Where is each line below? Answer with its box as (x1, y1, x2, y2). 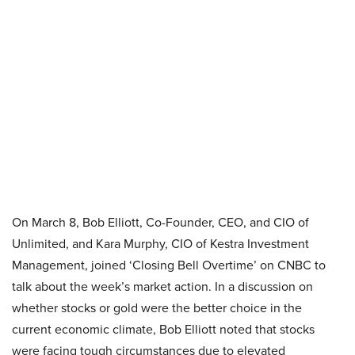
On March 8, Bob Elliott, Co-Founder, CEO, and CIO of (12, 213, 309, 231)
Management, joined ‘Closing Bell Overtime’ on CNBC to (12, 256, 326, 274)
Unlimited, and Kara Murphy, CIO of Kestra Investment (12, 235, 309, 253)
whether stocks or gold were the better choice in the (12, 299, 302, 317)
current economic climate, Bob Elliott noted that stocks (12, 320, 315, 338)
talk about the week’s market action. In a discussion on (12, 277, 313, 296)
